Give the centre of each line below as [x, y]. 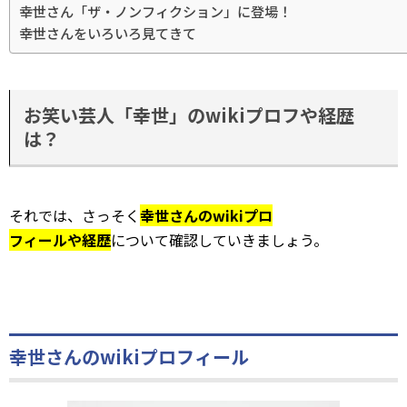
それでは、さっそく [74, 215]
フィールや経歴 [60, 240]
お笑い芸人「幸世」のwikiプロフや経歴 [189, 115]
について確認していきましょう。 [219, 240]
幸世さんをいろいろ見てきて [108, 33]
